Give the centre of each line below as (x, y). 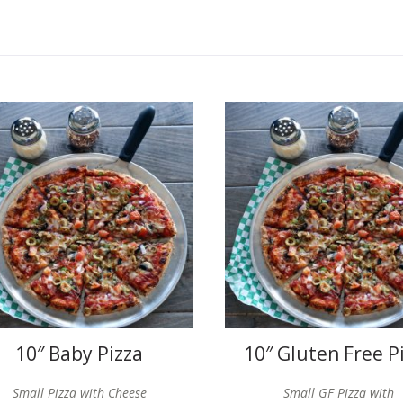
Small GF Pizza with (339, 392)
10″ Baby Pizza (80, 354)
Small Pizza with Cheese (79, 392)
